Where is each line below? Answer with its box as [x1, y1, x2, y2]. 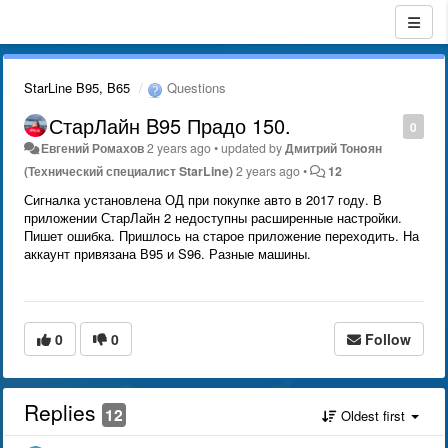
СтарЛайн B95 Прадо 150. [49, 110, 291, 140]
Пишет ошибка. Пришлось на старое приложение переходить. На [24, 225, 419, 245]
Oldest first [337, 405, 409, 425]
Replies [24, 396, 102, 427]
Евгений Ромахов [41, 138, 145, 157]
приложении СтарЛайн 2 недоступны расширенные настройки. [24, 207, 402, 227]
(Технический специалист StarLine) [24, 161, 233, 180]
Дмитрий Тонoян [285, 138, 383, 157]
